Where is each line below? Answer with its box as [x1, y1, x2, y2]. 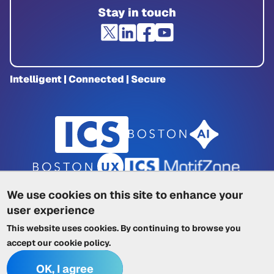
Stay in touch [98, 5, 176, 20]
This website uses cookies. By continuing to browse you [7, 223, 242, 234]
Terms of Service [22, 227, 97, 240]
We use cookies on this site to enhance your [7, 188, 244, 202]
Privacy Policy [54, 211, 118, 224]
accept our [7, 237, 54, 248]
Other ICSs [204, 227, 252, 240]
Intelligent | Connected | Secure [10, 73, 166, 86]
